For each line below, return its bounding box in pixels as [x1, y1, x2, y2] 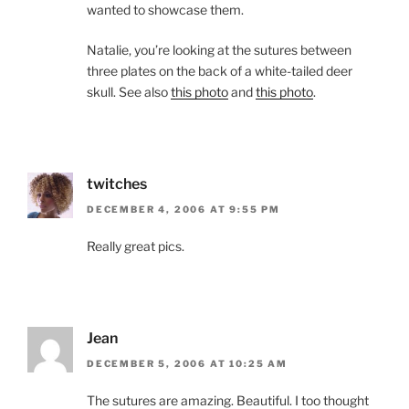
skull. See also [87, 83, 171, 100]
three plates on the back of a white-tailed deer [87, 62, 352, 79]
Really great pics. [87, 238, 184, 255]
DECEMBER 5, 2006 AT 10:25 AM [87, 358, 288, 370]
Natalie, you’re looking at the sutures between [87, 41, 351, 58]
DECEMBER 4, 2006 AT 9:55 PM [87, 204, 281, 215]
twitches [87, 174, 147, 193]
